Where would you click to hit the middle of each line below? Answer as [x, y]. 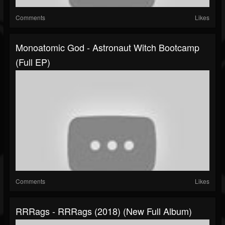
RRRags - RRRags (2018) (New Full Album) [104, 211]
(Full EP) [33, 62]
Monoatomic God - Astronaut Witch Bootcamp [107, 47]
